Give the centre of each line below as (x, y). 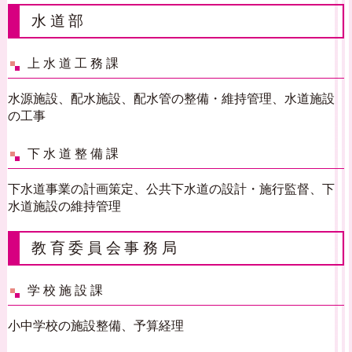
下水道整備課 (75, 154)
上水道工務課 (75, 64)
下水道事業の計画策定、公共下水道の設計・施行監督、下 (171, 189)
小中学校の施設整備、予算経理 (96, 326)
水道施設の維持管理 (64, 206)
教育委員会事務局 (106, 248)
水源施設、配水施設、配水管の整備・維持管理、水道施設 (171, 99)
